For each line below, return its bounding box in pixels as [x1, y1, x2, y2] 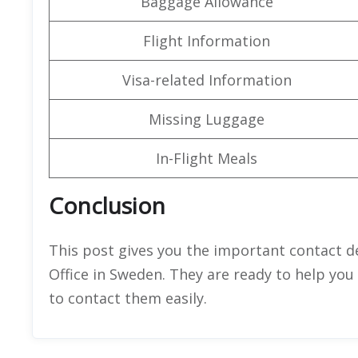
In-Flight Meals [156, 148, 257, 168]
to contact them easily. [49, 288, 207, 308]
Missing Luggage [149, 109, 265, 129]
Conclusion [49, 189, 165, 221]
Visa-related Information [121, 70, 292, 89]
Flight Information [143, 30, 270, 50]
